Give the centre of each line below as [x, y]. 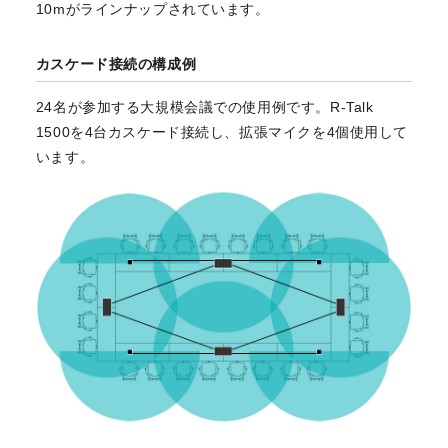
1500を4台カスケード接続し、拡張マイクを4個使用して [221, 132]
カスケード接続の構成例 [116, 63]
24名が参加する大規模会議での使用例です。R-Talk [204, 107]
